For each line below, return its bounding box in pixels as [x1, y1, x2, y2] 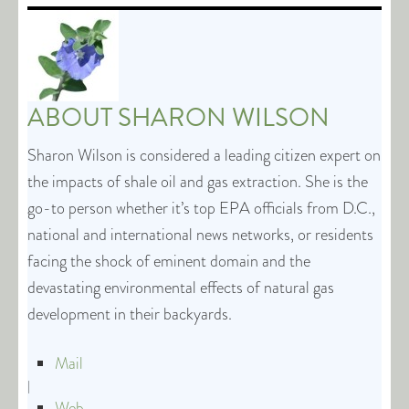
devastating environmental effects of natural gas [27, 276, 334, 299]
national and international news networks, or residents [27, 223, 373, 246]
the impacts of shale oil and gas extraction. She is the [27, 170, 368, 194]
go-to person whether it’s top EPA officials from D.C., [27, 196, 375, 220]
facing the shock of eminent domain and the [27, 249, 310, 273]
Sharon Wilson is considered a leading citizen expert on [27, 143, 381, 167]
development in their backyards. [27, 302, 232, 326]
